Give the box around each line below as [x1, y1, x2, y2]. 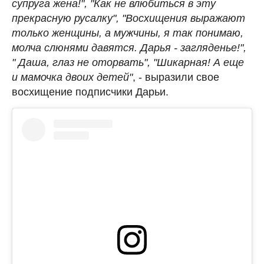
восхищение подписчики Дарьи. [12, 86, 169, 98]
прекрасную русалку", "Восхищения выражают [12, 12, 245, 24]
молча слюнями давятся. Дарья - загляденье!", [12, 42, 246, 54]
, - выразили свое [133, 71, 219, 83]
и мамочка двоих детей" [12, 71, 133, 83]
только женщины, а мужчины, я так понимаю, [12, 27, 243, 39]
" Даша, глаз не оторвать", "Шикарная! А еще [12, 57, 244, 68]
